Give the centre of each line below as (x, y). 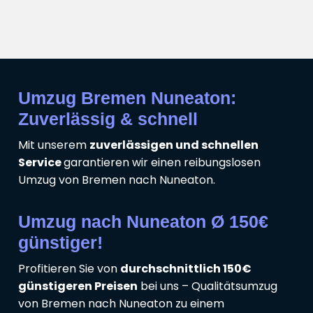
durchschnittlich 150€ (186, 269)
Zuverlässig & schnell (108, 119)
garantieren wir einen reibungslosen (162, 163)
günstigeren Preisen (78, 286)
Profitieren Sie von (69, 269)
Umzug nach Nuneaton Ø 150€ (143, 222)
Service (41, 163)
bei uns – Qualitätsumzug (208, 286)
